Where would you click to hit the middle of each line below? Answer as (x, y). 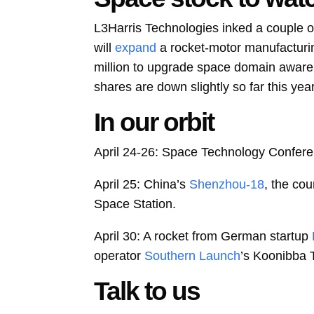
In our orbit (154, 123)
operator (118, 256)
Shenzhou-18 (227, 185)
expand (136, 48)
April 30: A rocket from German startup (202, 237)
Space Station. (135, 204)
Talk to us (147, 292)
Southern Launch (193, 256)
